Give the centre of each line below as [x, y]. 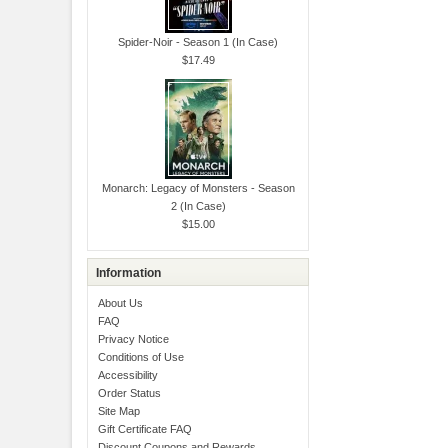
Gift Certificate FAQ [144, 429]
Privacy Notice [133, 339]
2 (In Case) [198, 205]
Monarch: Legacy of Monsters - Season [198, 187]
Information [128, 273]
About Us [120, 303]
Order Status [129, 393]
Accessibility [127, 375]
